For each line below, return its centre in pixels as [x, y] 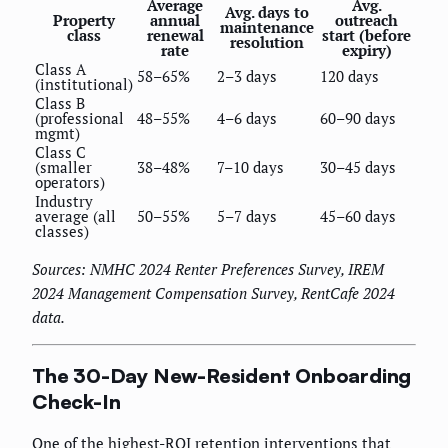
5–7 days [247, 216]
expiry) [366, 50]
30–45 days [358, 167]
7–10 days [250, 167]
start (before [366, 35]
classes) [62, 231]
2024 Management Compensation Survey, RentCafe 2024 [213, 293]
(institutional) [84, 84]
